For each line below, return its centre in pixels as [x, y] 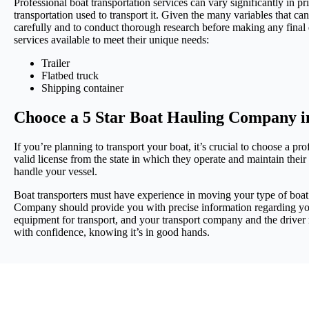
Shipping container [82, 88]
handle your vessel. [56, 171]
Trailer [56, 63]
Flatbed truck [70, 76]
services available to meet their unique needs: [111, 40]
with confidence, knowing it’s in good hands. [112, 232]
